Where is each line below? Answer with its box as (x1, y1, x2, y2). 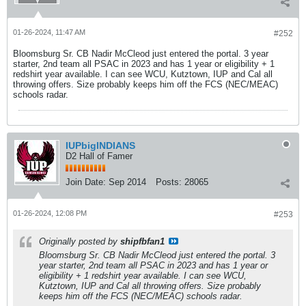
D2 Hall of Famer (66, 150, 133, 161)
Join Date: (66, 176, 106, 187)
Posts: (156, 176, 182, 187)
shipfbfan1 (120, 236, 165, 247)
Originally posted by (39, 236, 120, 247)
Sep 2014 (109, 176, 146, 187)
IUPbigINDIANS (66, 139, 135, 151)
